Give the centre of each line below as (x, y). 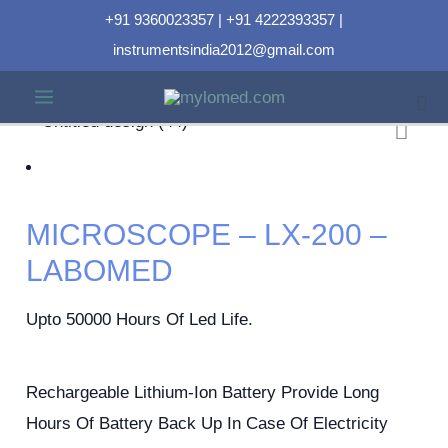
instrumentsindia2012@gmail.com (224, 49)
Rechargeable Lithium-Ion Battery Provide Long (203, 392)
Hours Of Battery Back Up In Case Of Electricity (207, 423)
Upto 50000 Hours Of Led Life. (140, 319)
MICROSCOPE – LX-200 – (207, 234)
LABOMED (100, 270)
